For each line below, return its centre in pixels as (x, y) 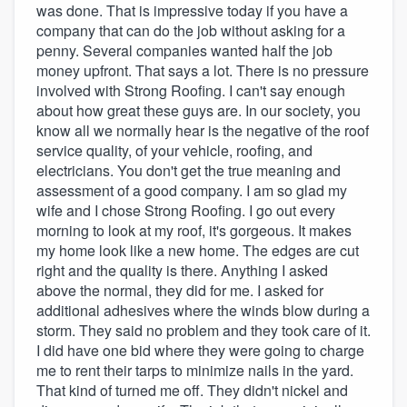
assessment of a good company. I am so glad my (192, 190)
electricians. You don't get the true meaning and (189, 170)
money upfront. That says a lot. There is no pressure (203, 70)
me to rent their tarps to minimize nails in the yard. (195, 370)
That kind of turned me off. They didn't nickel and (192, 390)
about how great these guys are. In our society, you (199, 110)
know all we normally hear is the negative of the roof (203, 130)
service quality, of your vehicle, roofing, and (174, 150)
